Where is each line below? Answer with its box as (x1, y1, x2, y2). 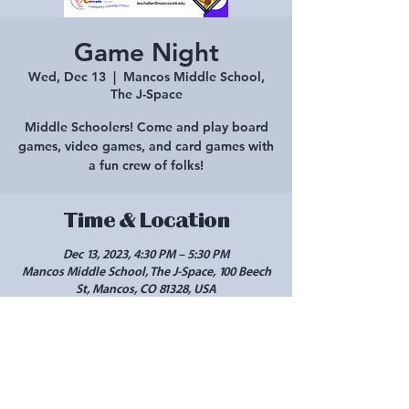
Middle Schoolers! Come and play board (24, 119, 268, 135)
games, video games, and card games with (18, 138, 274, 154)
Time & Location (62, 208, 230, 232)
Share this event (60, 331, 232, 355)
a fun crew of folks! (89, 157, 204, 173)
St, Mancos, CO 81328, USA (76, 282, 216, 297)
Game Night (73, 37, 219, 68)
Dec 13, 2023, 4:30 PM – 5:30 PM (63, 247, 229, 262)
